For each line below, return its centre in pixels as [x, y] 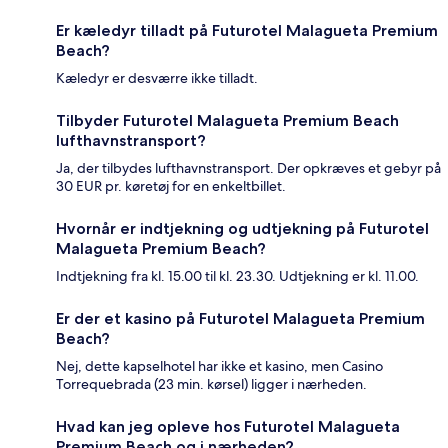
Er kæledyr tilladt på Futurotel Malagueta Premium [247, 31]
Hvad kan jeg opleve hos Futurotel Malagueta [228, 427]
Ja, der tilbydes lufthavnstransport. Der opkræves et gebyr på [248, 168]
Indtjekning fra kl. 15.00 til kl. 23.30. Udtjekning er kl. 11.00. [237, 276]
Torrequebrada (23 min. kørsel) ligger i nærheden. [211, 384]
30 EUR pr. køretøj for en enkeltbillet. [171, 186]
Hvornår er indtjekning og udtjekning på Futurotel [242, 229]
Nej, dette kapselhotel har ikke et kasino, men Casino [219, 366]
